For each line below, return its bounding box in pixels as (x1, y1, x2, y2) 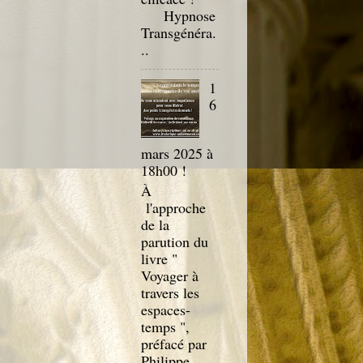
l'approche (140, 198, 206, 217)
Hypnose (140, 6, 216, 26)
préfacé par (140, 334, 207, 353)
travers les (140, 283, 199, 302)
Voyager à (140, 266, 199, 285)
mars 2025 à (140, 143, 213, 164)
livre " (140, 249, 177, 268)
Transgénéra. (140, 23, 216, 43)
